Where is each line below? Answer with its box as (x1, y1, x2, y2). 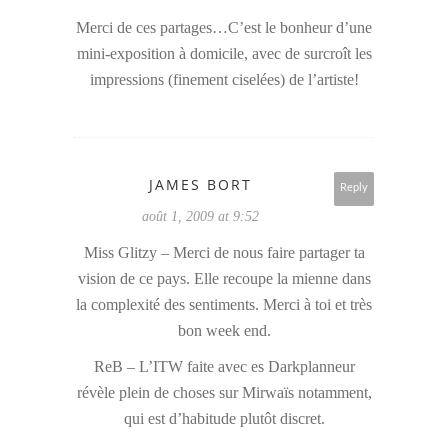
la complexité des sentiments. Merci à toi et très (76, 296, 372, 314)
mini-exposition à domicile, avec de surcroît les (76, 45, 372, 63)
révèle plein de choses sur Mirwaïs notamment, (76, 384, 372, 402)
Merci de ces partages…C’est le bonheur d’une (76, 19, 372, 37)
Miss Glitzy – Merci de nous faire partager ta (83, 244, 365, 262)
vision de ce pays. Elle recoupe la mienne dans (77, 270, 371, 288)
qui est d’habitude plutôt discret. (123, 410, 325, 428)
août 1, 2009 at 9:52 (142, 209, 259, 225)
